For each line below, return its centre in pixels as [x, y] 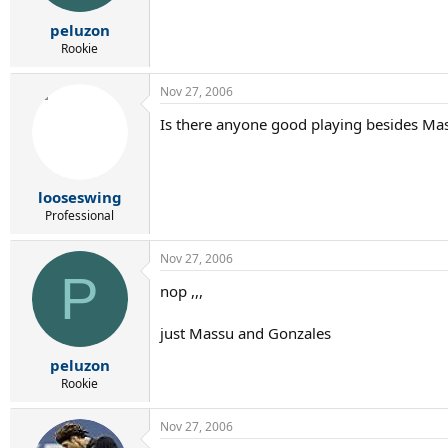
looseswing [79, 197]
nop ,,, [181, 291]
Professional [79, 215]
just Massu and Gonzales [245, 333]
